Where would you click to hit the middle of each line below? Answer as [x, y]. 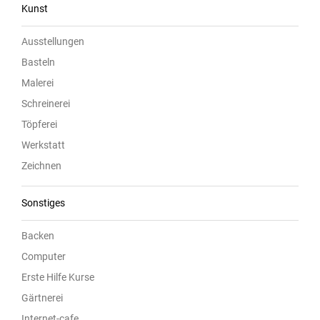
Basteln [38, 62]
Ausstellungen [53, 42]
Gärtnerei [42, 298]
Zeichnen [41, 166]
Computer [44, 257]
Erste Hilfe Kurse [58, 277]
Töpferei [39, 125]
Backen [38, 236]
